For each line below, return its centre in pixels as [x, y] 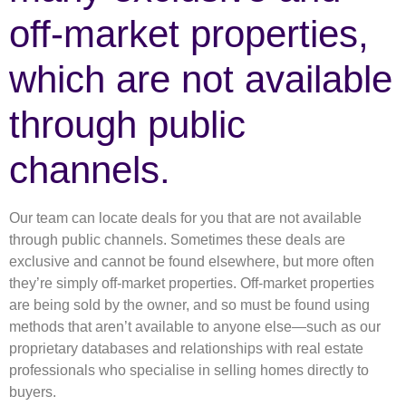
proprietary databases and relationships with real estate [186, 349]
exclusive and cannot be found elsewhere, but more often [192, 262]
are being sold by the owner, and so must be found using [189, 305]
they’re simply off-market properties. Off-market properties [192, 284]
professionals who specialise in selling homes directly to [189, 371]
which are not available [201, 80]
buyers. [33, 392]
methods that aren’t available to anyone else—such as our [195, 327]
